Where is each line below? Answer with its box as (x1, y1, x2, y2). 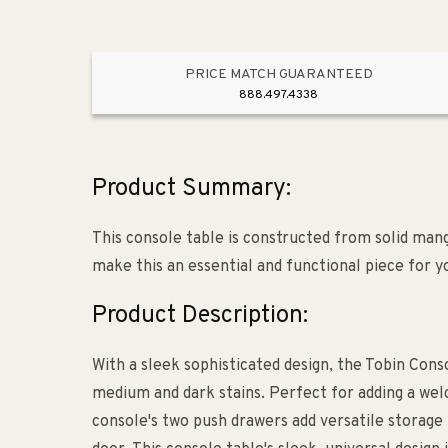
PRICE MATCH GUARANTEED (184, 66, 373, 84)
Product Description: (92, 301, 308, 332)
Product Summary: (92, 174, 291, 205)
